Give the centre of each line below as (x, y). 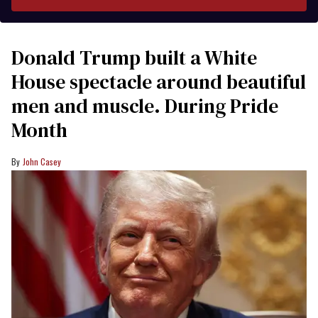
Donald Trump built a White (134, 57)
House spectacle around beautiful (159, 81)
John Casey (42, 161)
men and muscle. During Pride (145, 105)
